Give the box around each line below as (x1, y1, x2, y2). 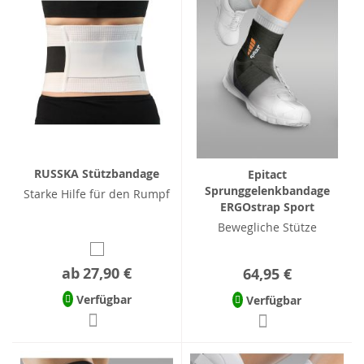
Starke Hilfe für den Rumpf (24, 185, 170, 201)
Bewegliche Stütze (217, 219, 317, 235)
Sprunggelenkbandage (204, 183, 330, 198)
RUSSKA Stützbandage (34, 165, 159, 181)
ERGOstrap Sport (219, 199, 314, 214)
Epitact (247, 167, 287, 182)
